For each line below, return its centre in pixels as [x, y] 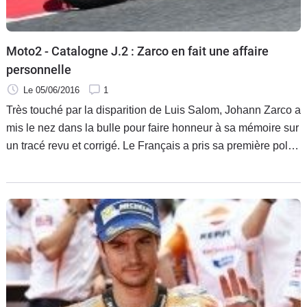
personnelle [39, 69]
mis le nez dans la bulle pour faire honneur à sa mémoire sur [152, 127]
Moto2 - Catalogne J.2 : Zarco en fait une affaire [137, 51]
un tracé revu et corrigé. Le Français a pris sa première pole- [64, 145]
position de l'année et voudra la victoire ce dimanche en [141, 163]
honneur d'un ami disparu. [69, 181]
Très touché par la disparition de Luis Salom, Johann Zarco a [153, 110]
